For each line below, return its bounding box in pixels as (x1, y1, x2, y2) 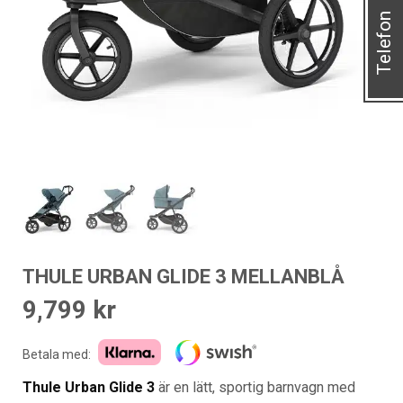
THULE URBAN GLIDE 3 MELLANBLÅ (22, 265, 345, 289)
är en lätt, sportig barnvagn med (155, 379, 355, 397)
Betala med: (22, 346, 91, 362)
